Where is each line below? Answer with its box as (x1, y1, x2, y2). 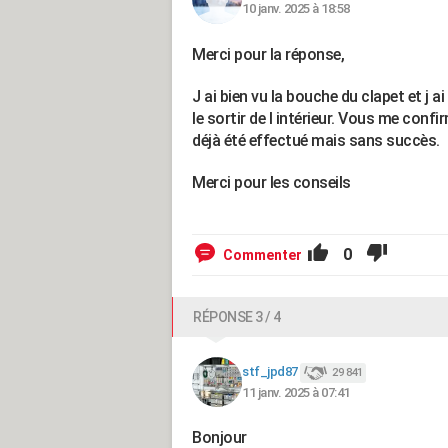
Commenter (223, 247, 302, 263)
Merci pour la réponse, (192, 45, 344, 64)
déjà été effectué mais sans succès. (192, 131, 440, 150)
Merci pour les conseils (192, 173, 354, 192)
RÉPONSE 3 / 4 (193, 309, 281, 325)
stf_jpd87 (242, 364, 298, 380)
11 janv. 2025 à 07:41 (242, 384, 350, 400)
